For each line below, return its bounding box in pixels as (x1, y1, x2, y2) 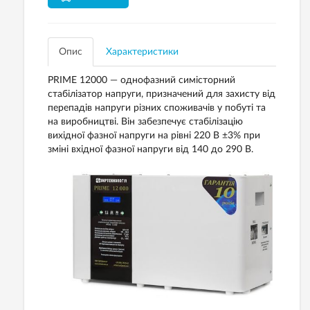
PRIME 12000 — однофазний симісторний (48, 75, 235, 85)
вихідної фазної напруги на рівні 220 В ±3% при (48, 131, 260, 140)
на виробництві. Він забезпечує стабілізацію (48, 117, 243, 127)
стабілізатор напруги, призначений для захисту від (48, 89, 275, 99)
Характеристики (106, 47, 179, 57)
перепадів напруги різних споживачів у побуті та (48, 103, 266, 113)
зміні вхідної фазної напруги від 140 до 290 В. (48, 145, 253, 154)
